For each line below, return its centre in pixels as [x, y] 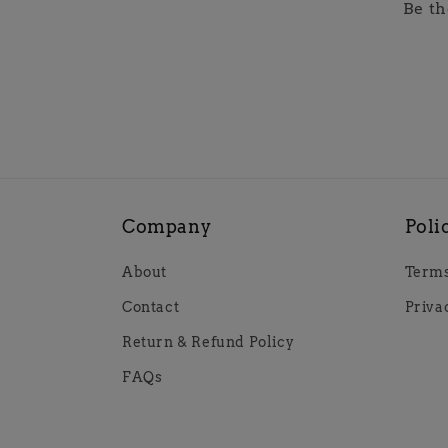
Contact [151, 307]
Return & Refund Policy [208, 342]
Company [167, 227]
